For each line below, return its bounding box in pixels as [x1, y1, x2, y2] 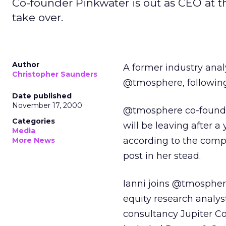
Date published [12, 91, 72, 100]
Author [12, 60, 39, 69]
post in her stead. [123, 150, 201, 161]
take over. [12, 11, 63, 24]
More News [12, 136, 55, 145]
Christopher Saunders [12, 70, 97, 79]
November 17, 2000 [12, 101, 82, 110]
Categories [12, 117, 55, 126]
